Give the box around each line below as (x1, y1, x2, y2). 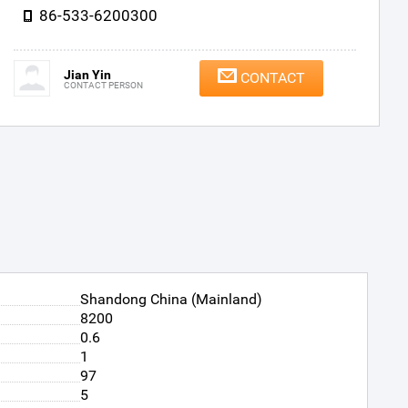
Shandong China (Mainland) (80, 291, 262, 308)
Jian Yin (64, 67, 111, 82)
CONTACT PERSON (64, 80, 143, 90)
